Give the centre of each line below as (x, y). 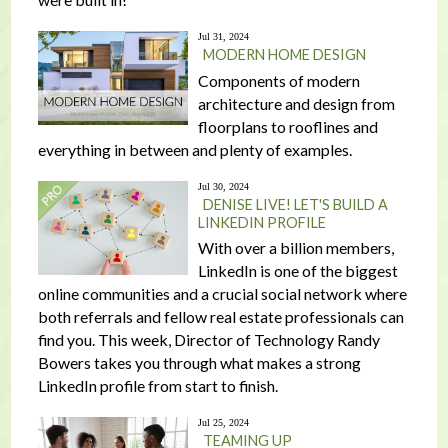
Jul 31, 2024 (223, 36)
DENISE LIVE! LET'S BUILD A (295, 204)
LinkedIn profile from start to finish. (157, 385)
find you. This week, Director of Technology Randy (208, 339)
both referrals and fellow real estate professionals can (220, 316)
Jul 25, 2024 (223, 422)
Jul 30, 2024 (223, 186)
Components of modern (278, 80)
